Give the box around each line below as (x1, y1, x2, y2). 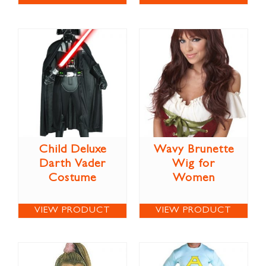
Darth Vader (39, 158, 106, 170)
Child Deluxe (39, 144, 106, 156)
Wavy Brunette (153, 144, 234, 156)
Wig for (172, 158, 215, 170)
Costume (49, 172, 96, 185)
